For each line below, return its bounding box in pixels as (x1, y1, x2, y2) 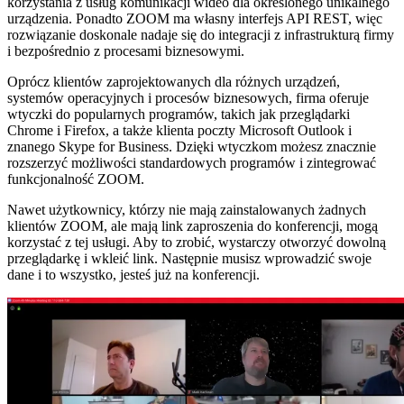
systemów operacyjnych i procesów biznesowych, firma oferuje (7, 90, 369, 106)
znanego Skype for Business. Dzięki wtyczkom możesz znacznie (7, 139, 376, 155)
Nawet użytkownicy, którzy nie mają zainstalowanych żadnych (7, 202, 366, 218)
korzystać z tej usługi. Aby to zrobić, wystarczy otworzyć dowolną (7, 234, 386, 251)
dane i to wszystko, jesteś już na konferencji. (7, 267, 260, 283)
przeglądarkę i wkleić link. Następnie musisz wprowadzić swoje (7, 251, 372, 267)
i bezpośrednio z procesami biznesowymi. (7, 43, 244, 60)
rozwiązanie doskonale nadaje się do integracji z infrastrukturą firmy (7, 27, 394, 43)
